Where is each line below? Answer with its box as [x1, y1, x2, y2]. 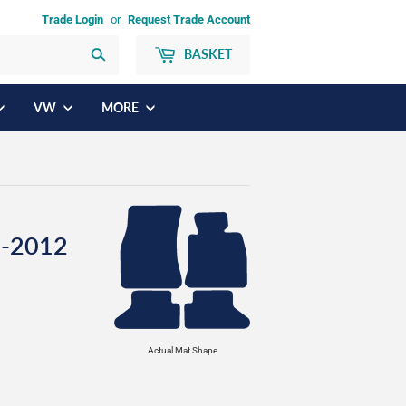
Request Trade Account [128, 13, 250, 26]
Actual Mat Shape [147, 344, 217, 355]
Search [106, 49, 149, 66]
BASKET [181, 46, 232, 62]
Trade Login [42, 13, 103, 26]
